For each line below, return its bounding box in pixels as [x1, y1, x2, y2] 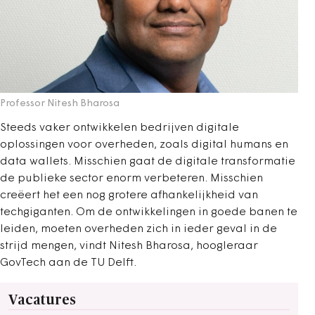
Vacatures [8, 293, 76, 308]
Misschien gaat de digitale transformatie [74, 156, 295, 168]
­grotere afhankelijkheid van [105, 190, 258, 202]
